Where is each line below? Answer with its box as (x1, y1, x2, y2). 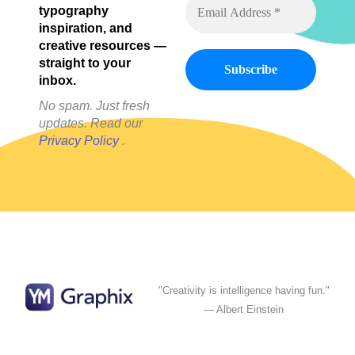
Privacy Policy (39, 133, 119, 147)
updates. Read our (39, 116, 143, 130)
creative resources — (39, 38, 166, 52)
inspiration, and (39, 21, 132, 35)
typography (39, 3, 109, 17)
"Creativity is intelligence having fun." (158, 284, 330, 296)
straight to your (39, 55, 131, 70)
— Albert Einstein (204, 303, 284, 315)
